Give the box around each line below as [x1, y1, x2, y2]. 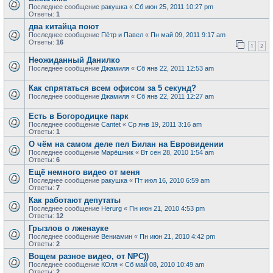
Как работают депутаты [29, 196, 121, 205]
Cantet [101, 121, 121, 128]
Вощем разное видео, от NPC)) [29, 252, 149, 261]
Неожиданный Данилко [29, 55, 120, 65]
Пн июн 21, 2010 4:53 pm [129, 205, 205, 212]
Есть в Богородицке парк [29, 112, 129, 121]
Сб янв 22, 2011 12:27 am [136, 93, 214, 100]
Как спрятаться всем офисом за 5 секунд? [29, 83, 196, 93]
